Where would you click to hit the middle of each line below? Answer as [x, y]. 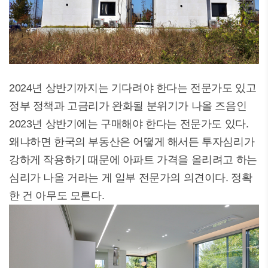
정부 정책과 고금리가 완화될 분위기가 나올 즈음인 [128, 106]
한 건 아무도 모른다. [57, 196]
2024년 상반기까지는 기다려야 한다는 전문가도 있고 [133, 88]
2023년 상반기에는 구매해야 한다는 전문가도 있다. [129, 124]
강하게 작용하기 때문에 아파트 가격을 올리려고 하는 [133, 160]
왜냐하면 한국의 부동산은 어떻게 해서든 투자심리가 [132, 142]
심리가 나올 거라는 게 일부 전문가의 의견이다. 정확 [131, 178]
